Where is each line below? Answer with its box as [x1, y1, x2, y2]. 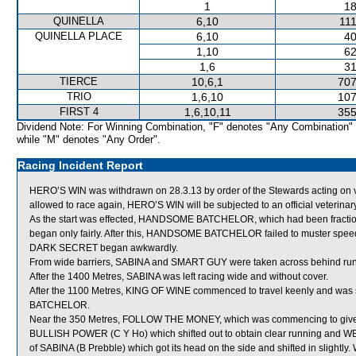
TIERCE [60, 75, 98, 87]
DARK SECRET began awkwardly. [29, 242, 178, 253]
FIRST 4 [59, 106, 99, 118]
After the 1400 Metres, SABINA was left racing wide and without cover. [29, 271, 328, 282]
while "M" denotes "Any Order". [17, 133, 161, 145]
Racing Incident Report [17, 159, 143, 172]
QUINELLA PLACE [35, 30, 122, 42]
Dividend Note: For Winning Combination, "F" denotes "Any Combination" [17, 121, 353, 133]
